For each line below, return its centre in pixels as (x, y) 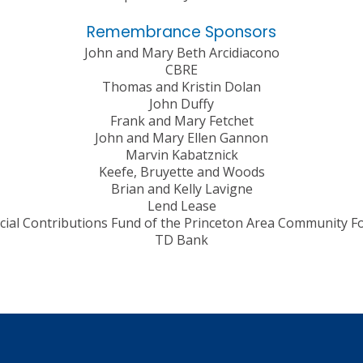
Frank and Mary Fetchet (181, 121)
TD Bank (181, 240)
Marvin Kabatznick (181, 155)
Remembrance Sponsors (181, 32)
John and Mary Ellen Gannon (181, 138)
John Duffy (181, 104)
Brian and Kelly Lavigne (181, 189)
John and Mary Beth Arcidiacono (181, 53)
